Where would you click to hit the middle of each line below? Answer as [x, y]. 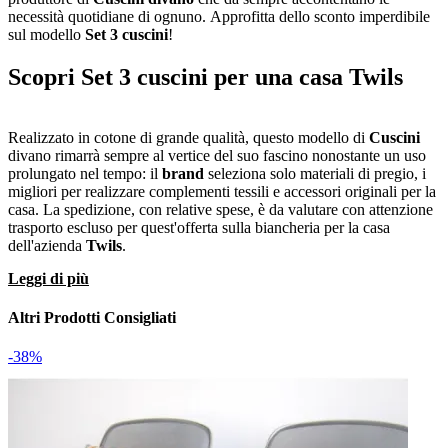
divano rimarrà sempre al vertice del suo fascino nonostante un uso [217, 155]
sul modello [46, 35]
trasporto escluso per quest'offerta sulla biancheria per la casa [199, 227]
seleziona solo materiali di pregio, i [315, 173]
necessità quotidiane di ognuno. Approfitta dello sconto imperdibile [219, 17]
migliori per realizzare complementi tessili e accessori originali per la [222, 191]
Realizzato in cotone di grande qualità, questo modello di [188, 137]
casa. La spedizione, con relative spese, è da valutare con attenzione [220, 209]
